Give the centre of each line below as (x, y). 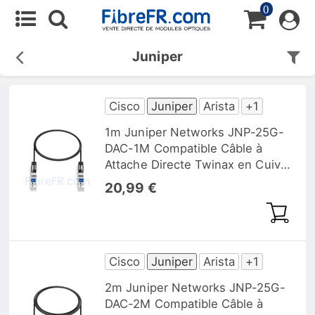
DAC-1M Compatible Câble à (184, 148)
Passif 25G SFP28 (155, 180)
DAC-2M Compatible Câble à (185, 304)
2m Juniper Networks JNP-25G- (195, 288)
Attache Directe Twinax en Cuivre (198, 164)
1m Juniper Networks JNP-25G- (195, 132)
